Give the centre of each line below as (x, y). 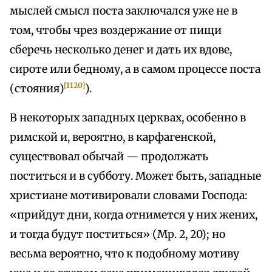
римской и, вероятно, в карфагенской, (113, 138)
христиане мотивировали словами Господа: (129, 196)
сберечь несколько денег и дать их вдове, (121, 50)
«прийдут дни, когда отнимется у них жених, (134, 215)
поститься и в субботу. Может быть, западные (135, 176)
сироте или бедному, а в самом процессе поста (135, 70)
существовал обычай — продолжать (109, 157)
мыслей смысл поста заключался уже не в (124, 11)
